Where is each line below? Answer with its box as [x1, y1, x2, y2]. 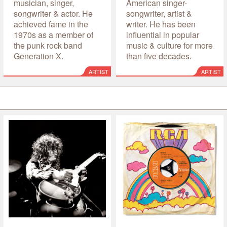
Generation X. [13, 50, 63, 62]
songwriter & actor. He [13, 7, 93, 19]
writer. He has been [126, 18, 196, 30]
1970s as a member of [13, 28, 93, 41]
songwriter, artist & [126, 7, 192, 19]
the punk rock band [13, 39, 82, 51]
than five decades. [126, 50, 192, 62]
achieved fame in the [13, 18, 88, 30]
